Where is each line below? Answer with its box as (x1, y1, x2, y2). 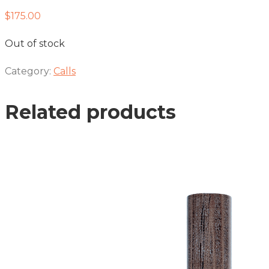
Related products (5, 100, 176, 124)
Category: (5, 65, 53, 77)
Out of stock (5, 38, 65, 49)
